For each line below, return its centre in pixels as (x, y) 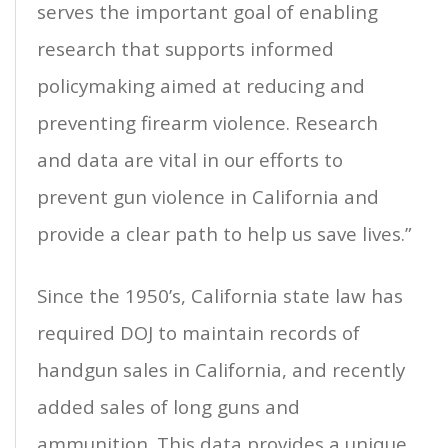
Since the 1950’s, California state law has (220, 296)
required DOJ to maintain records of (198, 333)
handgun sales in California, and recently (221, 370)
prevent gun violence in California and (208, 197)
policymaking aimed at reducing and (201, 86)
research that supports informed (185, 49)
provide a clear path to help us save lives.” (224, 234)
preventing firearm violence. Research (207, 123)
